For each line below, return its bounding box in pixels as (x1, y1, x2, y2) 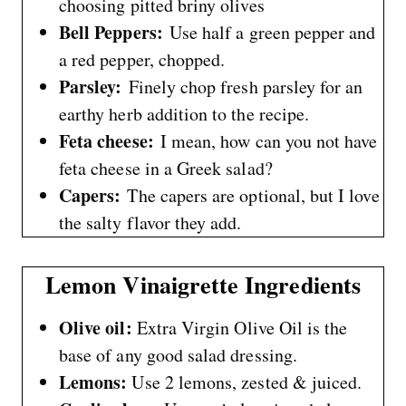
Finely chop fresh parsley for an (128, 73, 363, 99)
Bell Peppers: (59, 18, 169, 45)
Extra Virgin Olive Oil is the (136, 314, 348, 340)
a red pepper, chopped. (59, 46, 226, 72)
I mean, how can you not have (159, 128, 378, 153)
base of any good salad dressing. (59, 342, 297, 367)
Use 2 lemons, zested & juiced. (131, 369, 362, 394)
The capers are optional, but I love (127, 182, 380, 208)
